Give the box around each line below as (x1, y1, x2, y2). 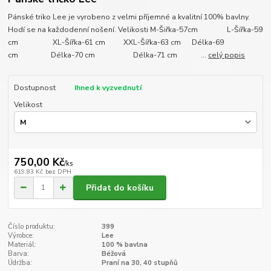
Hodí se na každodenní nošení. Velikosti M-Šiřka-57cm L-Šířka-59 (8, 25, 263, 35)
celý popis (208, 50, 246, 60)
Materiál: (8, 240, 37, 250)
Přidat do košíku (86, 181, 154, 194)
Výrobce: (8, 231, 34, 241)
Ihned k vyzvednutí (74, 83, 142, 93)
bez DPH (45, 167, 71, 177)
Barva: (8, 249, 30, 259)
